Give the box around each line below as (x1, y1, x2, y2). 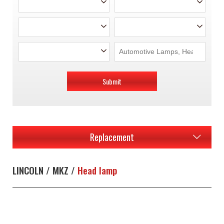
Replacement (90, 130, 134, 143)
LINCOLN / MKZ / (12, 163, 77, 177)
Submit (102, 76, 121, 86)
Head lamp (77, 163, 117, 177)
